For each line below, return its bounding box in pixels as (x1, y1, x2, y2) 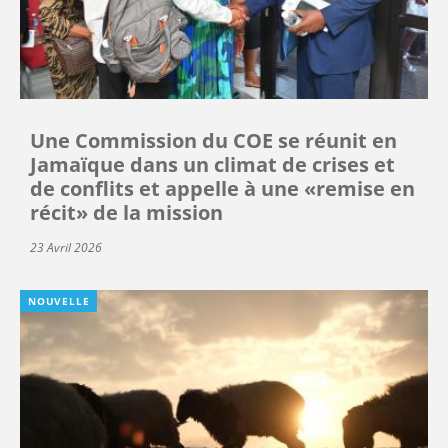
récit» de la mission (30, 198, 223, 226)
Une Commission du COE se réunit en (30, 126, 397, 154)
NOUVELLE (28, 293, 90, 308)
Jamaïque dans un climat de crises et (30, 150, 395, 178)
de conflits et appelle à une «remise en (30, 174, 415, 202)
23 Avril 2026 (30, 238, 102, 256)
